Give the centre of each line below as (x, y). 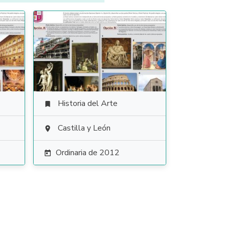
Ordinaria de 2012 (87, 153)
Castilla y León (84, 128)
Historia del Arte (87, 103)
